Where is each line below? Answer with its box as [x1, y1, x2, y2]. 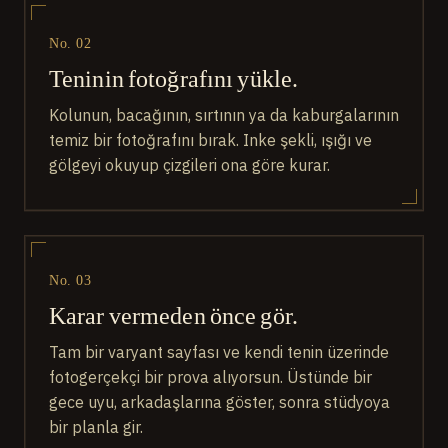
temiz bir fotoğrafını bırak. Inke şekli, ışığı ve [49, 130, 372, 151]
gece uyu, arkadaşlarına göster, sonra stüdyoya [49, 392, 390, 413]
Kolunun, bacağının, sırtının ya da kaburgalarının [49, 105, 399, 126]
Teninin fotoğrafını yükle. [49, 62, 299, 95]
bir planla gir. [49, 417, 143, 438]
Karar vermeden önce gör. [49, 299, 298, 332]
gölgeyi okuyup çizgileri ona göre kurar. [49, 155, 330, 176]
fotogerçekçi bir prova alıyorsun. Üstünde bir [49, 367, 372, 388]
